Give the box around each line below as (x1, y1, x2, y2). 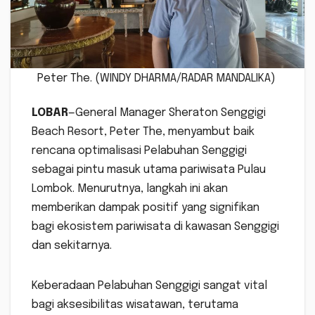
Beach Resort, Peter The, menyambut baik (32, 125, 255, 138)
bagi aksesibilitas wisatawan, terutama (32, 298, 238, 311)
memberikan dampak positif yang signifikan (32, 201, 259, 214)
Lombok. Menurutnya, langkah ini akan (32, 182, 228, 195)
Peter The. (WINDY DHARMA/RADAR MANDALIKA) (37, 72, 278, 84)
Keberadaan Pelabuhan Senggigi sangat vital (32, 279, 267, 292)
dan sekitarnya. (32, 239, 112, 252)
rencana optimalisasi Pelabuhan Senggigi (32, 144, 247, 157)
